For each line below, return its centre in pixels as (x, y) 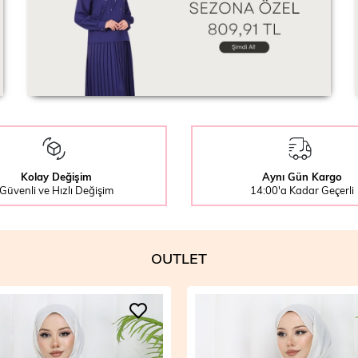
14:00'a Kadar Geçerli (302, 190)
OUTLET (179, 258)
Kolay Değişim (56, 177)
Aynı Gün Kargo (302, 177)
